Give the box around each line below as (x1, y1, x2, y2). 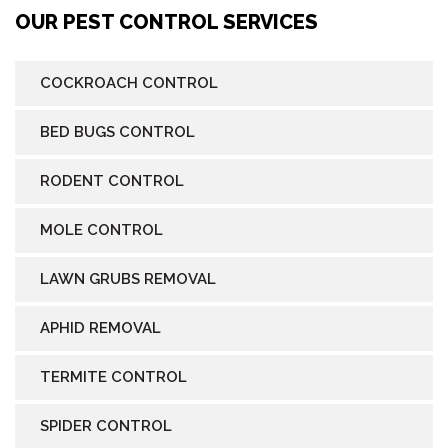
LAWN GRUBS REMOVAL (40, 269, 216, 288)
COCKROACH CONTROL (40, 73, 218, 92)
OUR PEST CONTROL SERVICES (15, 9, 318, 34)
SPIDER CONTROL (40, 416, 172, 435)
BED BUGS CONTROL (40, 122, 195, 141)
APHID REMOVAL (40, 318, 161, 337)
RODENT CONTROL (40, 171, 184, 190)
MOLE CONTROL (40, 220, 163, 239)
